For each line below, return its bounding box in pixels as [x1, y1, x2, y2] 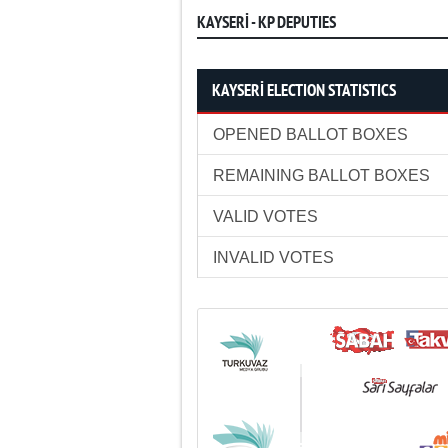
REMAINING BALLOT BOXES [213, 167, 430, 184]
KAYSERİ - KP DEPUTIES [197, 13, 336, 34]
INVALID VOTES [213, 249, 334, 266]
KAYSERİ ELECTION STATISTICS [212, 81, 396, 102]
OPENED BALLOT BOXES [213, 126, 408, 143]
